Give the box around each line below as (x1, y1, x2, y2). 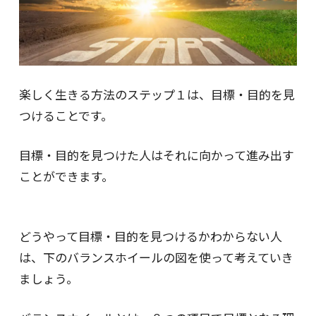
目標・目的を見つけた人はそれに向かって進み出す (18, 146, 294, 164)
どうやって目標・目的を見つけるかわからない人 (18, 226, 282, 245)
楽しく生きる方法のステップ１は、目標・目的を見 (18, 85, 295, 104)
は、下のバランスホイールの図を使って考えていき (18, 248, 293, 266)
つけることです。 (18, 107, 113, 125)
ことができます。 (18, 167, 114, 186)
